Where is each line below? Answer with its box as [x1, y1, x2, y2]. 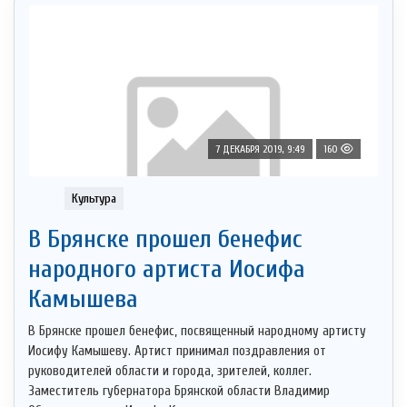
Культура [72, 191, 116, 207]
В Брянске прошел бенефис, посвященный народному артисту [28, 323, 366, 340]
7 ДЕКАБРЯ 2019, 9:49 [215, 143, 305, 155]
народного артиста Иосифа [28, 254, 305, 284]
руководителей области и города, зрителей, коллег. [28, 363, 312, 380]
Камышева [28, 284, 138, 314]
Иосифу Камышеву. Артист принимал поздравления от [28, 343, 326, 360]
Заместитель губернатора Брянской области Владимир [28, 383, 330, 400]
